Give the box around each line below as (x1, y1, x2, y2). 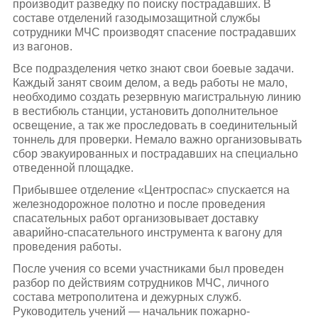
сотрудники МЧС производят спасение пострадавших (12, 26, 296, 38)
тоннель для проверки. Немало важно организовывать (12, 133, 302, 146)
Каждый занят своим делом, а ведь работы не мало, (12, 76, 287, 89)
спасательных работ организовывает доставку (12, 212, 258, 225)
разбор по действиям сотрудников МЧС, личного (12, 277, 269, 290)
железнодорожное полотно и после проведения (12, 198, 265, 211)
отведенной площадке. (12, 161, 133, 174)
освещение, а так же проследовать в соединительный (12, 119, 297, 131)
